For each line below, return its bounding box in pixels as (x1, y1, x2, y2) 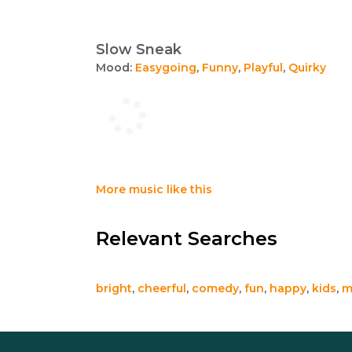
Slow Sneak (96, 40, 181, 58)
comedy (192, 280, 239, 295)
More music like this (96, 181, 212, 196)
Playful (244, 60, 283, 75)
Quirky (288, 60, 326, 75)
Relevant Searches (96, 226, 277, 250)
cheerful (137, 280, 186, 295)
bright (96, 280, 132, 295)
